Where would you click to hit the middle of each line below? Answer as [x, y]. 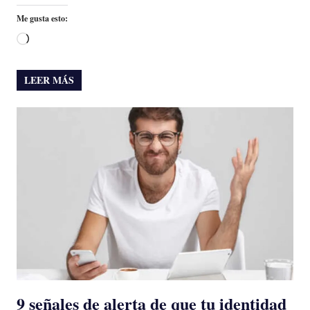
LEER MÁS [49, 80]
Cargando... [54, 39]
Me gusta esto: [42, 18]
